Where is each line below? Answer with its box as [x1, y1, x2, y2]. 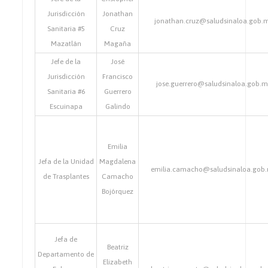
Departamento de [38, 250, 95, 258]
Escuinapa [49, 102, 83, 111]
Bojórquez [102, 187, 134, 196]
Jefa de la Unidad [38, 157, 94, 166]
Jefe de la [51, 57, 81, 66]
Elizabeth [103, 258, 133, 266]
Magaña [104, 39, 132, 48]
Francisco [102, 72, 133, 81]
